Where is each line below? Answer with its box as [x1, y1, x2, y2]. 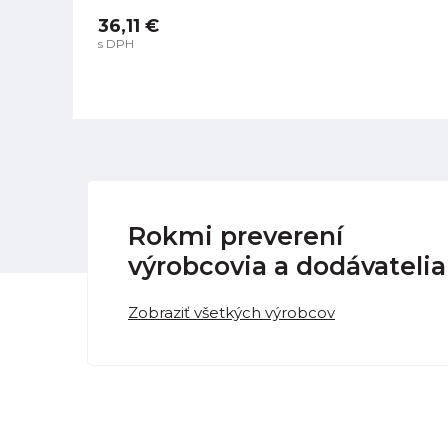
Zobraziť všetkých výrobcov [128, 303, 335, 323]
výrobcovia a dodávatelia [128, 251, 446, 282]
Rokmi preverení [128, 221, 343, 252]
